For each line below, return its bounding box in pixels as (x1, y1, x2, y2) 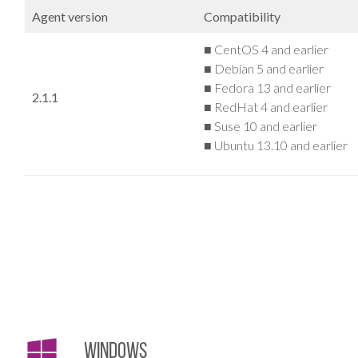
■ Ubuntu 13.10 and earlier (204, 137, 348, 153)
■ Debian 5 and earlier (204, 60, 324, 76)
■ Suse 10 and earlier (204, 117, 317, 133)
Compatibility (204, 8, 280, 24)
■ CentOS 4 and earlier (204, 41, 328, 57)
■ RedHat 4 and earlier (204, 98, 328, 114)
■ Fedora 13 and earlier (204, 79, 331, 95)
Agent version (32, 8, 108, 24)
